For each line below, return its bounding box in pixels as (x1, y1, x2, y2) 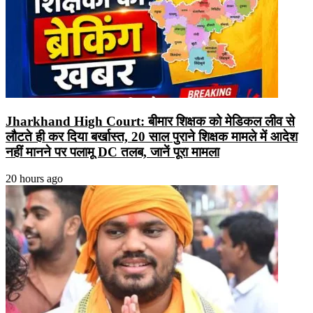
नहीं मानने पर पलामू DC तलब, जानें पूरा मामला (6, 144, 219, 159)
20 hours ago (6, 173, 63, 185)
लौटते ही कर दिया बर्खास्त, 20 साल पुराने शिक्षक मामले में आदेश (6, 129, 298, 144)
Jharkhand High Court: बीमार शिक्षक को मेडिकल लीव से (6, 113, 295, 129)
